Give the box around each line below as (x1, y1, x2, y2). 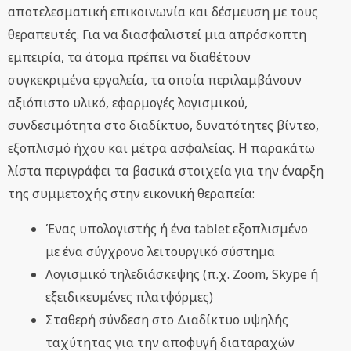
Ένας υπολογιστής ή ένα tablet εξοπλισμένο (45, 220, 308, 238)
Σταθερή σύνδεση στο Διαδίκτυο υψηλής (45, 311, 288, 329)
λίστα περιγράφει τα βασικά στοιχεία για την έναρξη (8, 162, 324, 180)
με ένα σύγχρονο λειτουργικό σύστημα (45, 243, 275, 261)
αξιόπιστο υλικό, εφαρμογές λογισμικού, (8, 94, 248, 112)
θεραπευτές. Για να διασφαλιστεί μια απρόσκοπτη (8, 26, 306, 44)
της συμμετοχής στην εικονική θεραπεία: (8, 185, 255, 203)
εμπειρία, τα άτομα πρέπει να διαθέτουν (8, 49, 251, 67)
